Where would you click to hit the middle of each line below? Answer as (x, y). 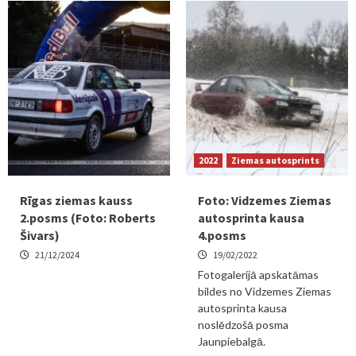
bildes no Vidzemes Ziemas (265, 291)
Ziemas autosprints (275, 160)
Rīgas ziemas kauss (76, 200)
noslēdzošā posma (243, 325)
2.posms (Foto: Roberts (88, 218)
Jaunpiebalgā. (232, 341)
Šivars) (40, 235)
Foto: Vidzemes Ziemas (265, 200)
